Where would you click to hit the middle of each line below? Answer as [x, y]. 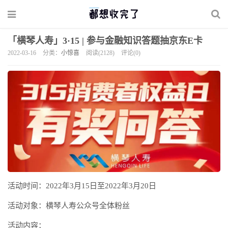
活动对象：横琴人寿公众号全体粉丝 [69, 205]
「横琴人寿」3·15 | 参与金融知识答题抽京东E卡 [105, 41]
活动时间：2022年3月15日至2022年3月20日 [82, 186]
